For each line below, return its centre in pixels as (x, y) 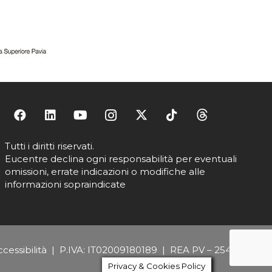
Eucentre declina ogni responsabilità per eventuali (121, 158)
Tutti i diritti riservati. (49, 146)
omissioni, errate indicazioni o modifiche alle (105, 171)
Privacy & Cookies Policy (157, 266)
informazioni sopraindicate (65, 184)
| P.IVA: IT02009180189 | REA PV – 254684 (148, 250)
